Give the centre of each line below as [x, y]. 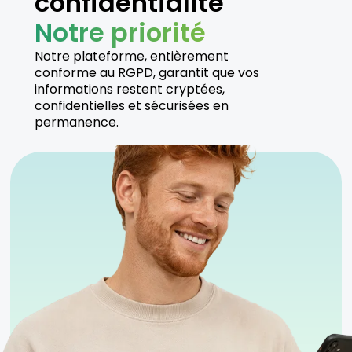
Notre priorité [120, 33]
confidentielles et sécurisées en [132, 106]
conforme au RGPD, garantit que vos [147, 73]
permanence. [77, 123]
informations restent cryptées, [130, 90]
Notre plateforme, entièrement [132, 57]
